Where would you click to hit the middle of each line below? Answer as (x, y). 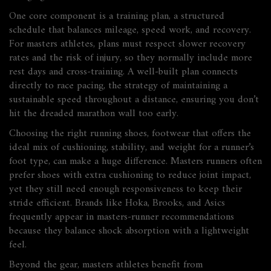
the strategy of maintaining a (168, 86)
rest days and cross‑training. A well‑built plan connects (123, 72)
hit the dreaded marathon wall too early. (94, 114)
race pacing (80, 86)
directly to (33, 86)
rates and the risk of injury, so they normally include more (131, 58)
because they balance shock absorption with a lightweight (129, 231)
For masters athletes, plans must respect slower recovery (127, 44)
